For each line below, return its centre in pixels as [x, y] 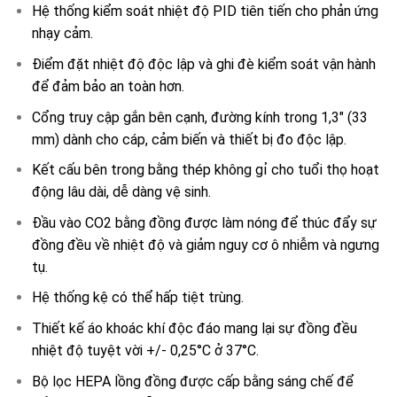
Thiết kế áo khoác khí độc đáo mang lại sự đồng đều [194, 329]
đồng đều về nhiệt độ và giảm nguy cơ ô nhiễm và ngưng [205, 245]
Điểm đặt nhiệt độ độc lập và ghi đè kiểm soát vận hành [203, 65]
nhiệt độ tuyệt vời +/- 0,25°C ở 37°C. [145, 351]
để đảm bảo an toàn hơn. [108, 87]
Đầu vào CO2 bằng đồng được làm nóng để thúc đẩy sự [204, 222]
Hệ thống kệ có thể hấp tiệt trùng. [137, 298]
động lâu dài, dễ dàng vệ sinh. [121, 192]
